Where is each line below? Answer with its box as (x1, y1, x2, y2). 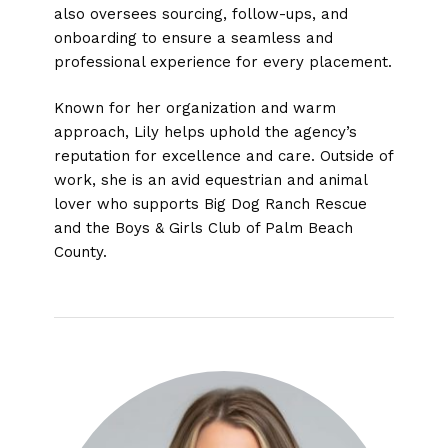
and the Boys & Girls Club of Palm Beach (53, 219, 353, 238)
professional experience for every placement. (53, 52, 392, 71)
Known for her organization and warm (53, 99, 336, 118)
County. (53, 243, 107, 262)
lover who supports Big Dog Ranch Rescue (53, 195, 367, 214)
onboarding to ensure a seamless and (53, 28, 333, 47)
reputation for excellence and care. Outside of (53, 147, 393, 166)
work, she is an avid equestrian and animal (53, 171, 367, 190)
